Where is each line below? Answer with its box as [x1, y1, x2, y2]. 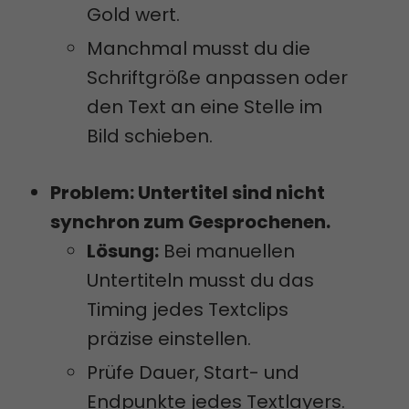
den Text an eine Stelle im [87, 94, 322, 121]
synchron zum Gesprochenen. [50, 209, 330, 236]
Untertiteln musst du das [87, 267, 314, 294]
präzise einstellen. [87, 326, 251, 352]
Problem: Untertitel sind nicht [50, 180, 325, 206]
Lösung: [87, 238, 159, 265]
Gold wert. [87, 2, 180, 28]
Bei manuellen [159, 238, 295, 265]
